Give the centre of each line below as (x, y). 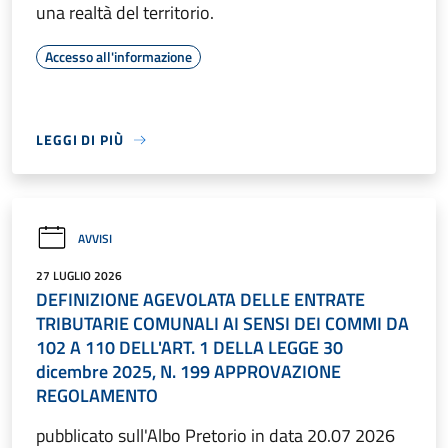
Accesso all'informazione (118, 57)
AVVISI (95, 238)
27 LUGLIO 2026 (79, 276)
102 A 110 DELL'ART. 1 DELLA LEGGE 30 (189, 348)
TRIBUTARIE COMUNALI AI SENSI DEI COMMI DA (222, 324)
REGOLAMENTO (97, 396)
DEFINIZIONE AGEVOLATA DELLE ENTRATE (200, 300)
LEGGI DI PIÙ (80, 140)
